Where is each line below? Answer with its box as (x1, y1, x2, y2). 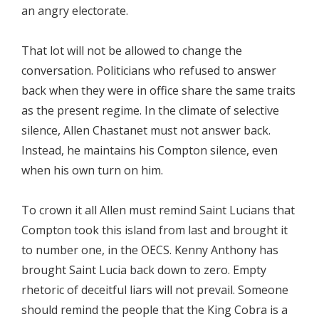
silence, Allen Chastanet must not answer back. (21, 122, 271, 138)
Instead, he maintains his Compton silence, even (21, 142, 278, 158)
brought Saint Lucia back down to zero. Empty (21, 262, 266, 278)
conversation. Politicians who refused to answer (21, 63, 276, 78)
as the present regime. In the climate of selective (21, 103, 279, 118)
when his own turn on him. (21, 162, 163, 178)
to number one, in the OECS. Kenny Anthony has (21, 242, 278, 258)
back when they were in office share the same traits (21, 83, 296, 98)
